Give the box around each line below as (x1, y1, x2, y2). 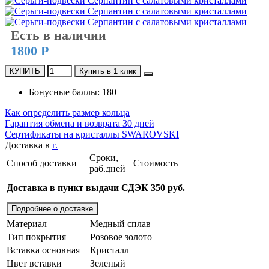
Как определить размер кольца (5, 107, 130, 118)
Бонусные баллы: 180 (29, 86, 116, 97)
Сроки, (89, 152, 118, 163)
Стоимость (133, 157, 178, 168)
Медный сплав (90, 218, 151, 229)
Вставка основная (7, 244, 80, 255)
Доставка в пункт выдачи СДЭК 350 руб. (7, 182, 185, 193)
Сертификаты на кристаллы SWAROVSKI (5, 128, 179, 139)
